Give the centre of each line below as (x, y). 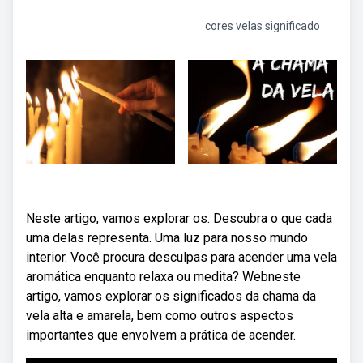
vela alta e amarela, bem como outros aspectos (160, 316)
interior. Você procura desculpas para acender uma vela (181, 257)
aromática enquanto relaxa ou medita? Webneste (163, 277)
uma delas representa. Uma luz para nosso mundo (167, 238)
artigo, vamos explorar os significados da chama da (171, 296)
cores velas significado (263, 26)
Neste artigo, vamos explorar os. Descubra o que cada (179, 218)
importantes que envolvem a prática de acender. (161, 335)
